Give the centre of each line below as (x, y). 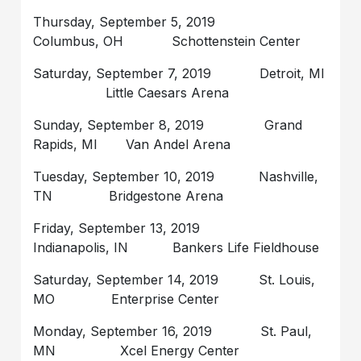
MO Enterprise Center (127, 299)
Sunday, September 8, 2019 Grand (168, 124)
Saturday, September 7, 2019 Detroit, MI (179, 73)
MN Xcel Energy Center (137, 350)
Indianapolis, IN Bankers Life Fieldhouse (176, 247)
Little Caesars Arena (131, 92)
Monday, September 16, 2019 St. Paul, (173, 331)
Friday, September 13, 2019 (145, 228)
